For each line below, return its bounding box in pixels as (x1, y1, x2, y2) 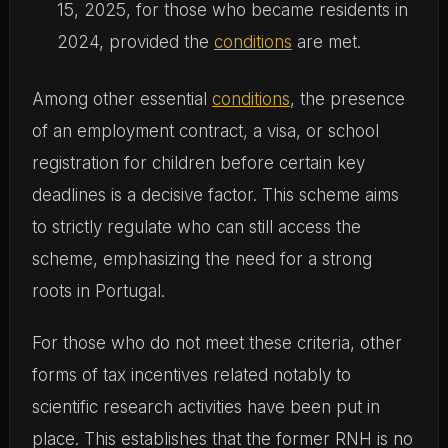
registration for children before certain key (31, 152, 365, 173)
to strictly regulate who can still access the (31, 216, 361, 237)
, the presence (289, 88, 405, 109)
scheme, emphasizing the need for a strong (31, 248, 372, 269)
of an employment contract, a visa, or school (31, 120, 379, 141)
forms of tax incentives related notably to (31, 364, 351, 385)
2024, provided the (56, 31, 214, 52)
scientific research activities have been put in (31, 396, 380, 417)
